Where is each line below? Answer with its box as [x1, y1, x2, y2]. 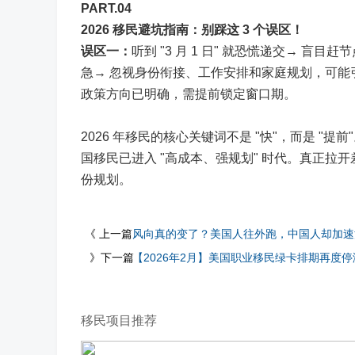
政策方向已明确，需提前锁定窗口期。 [81, 87, 303, 101]
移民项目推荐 [81, 314, 157, 327]
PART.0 [81, 2, 124, 15]
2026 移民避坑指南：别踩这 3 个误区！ [81, 23, 303, 36]
